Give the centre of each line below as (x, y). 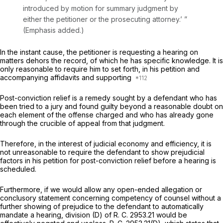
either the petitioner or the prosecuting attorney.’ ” (105, 19)
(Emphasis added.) (54, 30)
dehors (39, 61)
